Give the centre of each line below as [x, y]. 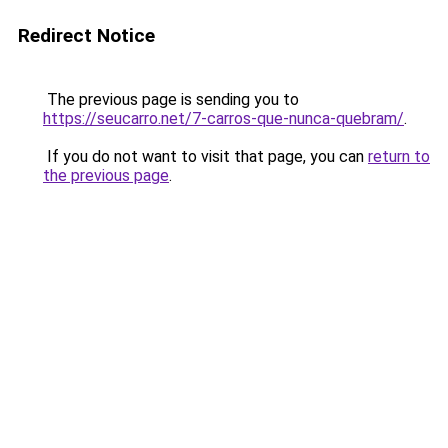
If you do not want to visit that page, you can [205, 156]
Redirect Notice [86, 35]
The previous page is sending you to [171, 99]
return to [399, 156]
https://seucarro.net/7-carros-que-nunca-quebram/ [223, 118]
